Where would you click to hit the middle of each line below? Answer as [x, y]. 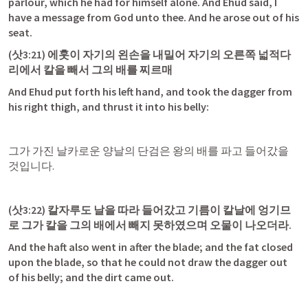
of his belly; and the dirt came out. [91, 277]
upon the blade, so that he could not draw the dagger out [148, 262]
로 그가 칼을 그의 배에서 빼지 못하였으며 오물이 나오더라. [150, 225]
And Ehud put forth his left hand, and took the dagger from [150, 91]
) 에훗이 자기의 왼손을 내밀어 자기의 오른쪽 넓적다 [166, 54]
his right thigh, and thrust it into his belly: [109, 107]
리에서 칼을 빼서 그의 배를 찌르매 [90, 69]
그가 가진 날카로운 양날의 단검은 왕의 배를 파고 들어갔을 [148, 151]
